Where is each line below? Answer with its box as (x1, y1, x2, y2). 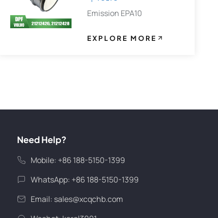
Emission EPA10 (87, 8, 143, 19)
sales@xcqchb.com (54, 193, 123, 204)
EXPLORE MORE (87, 34, 157, 43)
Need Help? (17, 134, 67, 145)
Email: (30, 193, 54, 204)
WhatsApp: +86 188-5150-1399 (30, 174, 139, 185)
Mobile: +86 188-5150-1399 (30, 154, 125, 165)
